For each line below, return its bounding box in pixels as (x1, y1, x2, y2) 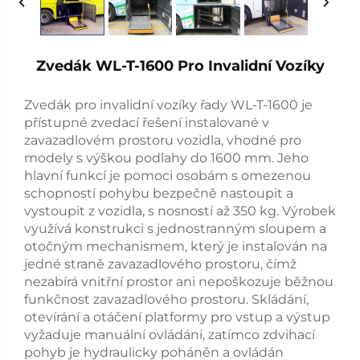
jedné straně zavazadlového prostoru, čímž (24, 256, 297, 272)
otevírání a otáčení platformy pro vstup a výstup (24, 309, 330, 325)
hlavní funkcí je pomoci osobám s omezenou (24, 167, 311, 183)
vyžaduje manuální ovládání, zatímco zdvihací (24, 326, 315, 342)
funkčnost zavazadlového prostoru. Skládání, (24, 291, 309, 307)
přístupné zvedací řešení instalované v (24, 114, 269, 130)
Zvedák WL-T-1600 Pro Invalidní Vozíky (35, 56, 325, 75)
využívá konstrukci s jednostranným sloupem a (24, 220, 326, 236)
